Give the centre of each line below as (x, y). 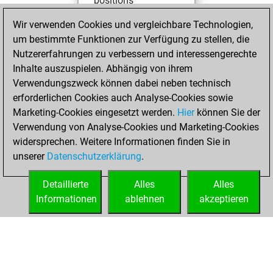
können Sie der (227, 112)
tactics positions (129, 49)
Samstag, (118, 73)
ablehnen (144, 199)
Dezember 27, (125, 88)
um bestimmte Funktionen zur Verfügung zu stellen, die (131, 39)
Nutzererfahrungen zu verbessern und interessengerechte (135, 54)
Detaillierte (65, 184)
